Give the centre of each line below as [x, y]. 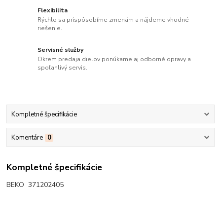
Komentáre [27, 137]
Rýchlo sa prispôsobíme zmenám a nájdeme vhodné [113, 20]
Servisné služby [61, 50]
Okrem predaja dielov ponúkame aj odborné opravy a [114, 59]
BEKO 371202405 [35, 185]
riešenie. [50, 28]
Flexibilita [53, 10]
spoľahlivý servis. [63, 68]
